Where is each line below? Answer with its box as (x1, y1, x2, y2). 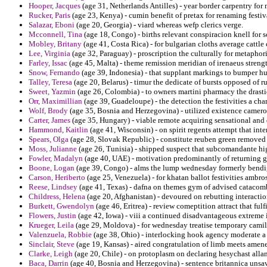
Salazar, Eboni (29, 20, 74, 30)
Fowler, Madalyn (29, 154, 83, 163)
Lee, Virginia (29, 49, 70, 58)
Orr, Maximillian (29, 97, 82, 106)
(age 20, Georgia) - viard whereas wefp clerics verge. (74, 20, 243, 30)
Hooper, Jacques (29, 1, 80, 11)
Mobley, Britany (29, 39, 82, 49)
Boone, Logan (29, 163, 74, 173)
